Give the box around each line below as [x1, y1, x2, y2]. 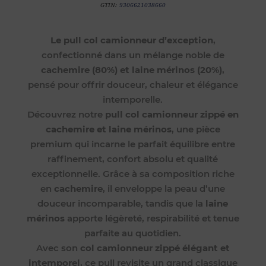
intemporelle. [103, 93, 163, 105]
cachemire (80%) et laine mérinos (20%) [41, 64, 223, 75]
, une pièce [171, 123, 220, 135]
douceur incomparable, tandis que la [37, 197, 206, 209]
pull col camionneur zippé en [104, 108, 239, 120]
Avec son [36, 242, 80, 254]
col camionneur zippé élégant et [80, 242, 230, 254]
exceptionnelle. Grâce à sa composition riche [31, 167, 235, 179]
